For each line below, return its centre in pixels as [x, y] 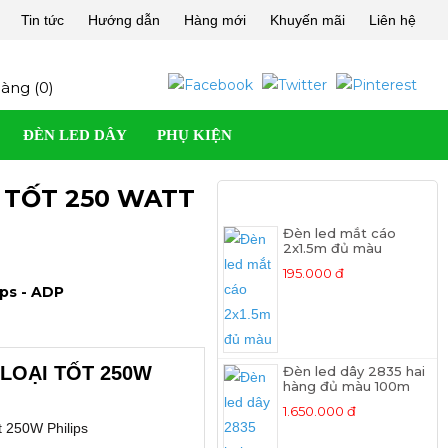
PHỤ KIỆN [194, 135]
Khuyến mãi [307, 20]
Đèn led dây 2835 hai [354, 371]
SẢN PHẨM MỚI [328, 200]
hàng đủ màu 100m [347, 386]
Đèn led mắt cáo [340, 233]
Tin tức [42, 20]
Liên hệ [392, 20]
